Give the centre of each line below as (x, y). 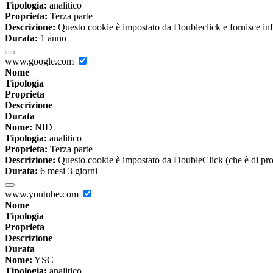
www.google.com (41, 61)
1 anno (52, 38)
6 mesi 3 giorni (68, 171)
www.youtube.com (43, 194)
